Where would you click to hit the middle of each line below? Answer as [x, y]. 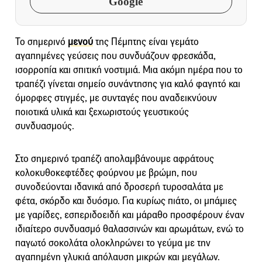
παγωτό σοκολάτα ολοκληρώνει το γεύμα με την [113, 243]
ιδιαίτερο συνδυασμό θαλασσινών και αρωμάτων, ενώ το [130, 229]
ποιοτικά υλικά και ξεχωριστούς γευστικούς [102, 112]
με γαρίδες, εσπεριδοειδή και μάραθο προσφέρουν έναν [130, 215]
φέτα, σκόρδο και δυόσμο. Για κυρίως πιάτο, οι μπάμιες [126, 201]
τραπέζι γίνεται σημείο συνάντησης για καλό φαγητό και [128, 84]
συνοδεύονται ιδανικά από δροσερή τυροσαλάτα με [119, 187]
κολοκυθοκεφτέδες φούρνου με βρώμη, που [106, 173]
